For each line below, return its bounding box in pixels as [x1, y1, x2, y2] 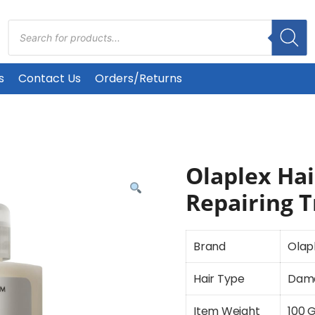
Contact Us [18, 70, 81, 86]
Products [7, 16, 56, 32]
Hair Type [193, 271, 245, 287]
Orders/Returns [94, 70, 183, 86]
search [7, 27, 46, 44]
